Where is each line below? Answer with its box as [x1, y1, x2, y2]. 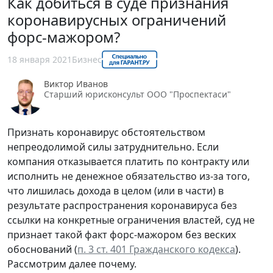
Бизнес [72, 54, 102, 66]
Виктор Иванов [44, 77, 108, 90]
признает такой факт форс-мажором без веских [7, 227, 236, 241]
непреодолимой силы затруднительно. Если [7, 140, 219, 154]
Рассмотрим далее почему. [7, 257, 136, 271]
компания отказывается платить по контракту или [7, 154, 249, 168]
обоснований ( [7, 242, 77, 256]
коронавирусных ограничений [7, 9, 226, 30]
